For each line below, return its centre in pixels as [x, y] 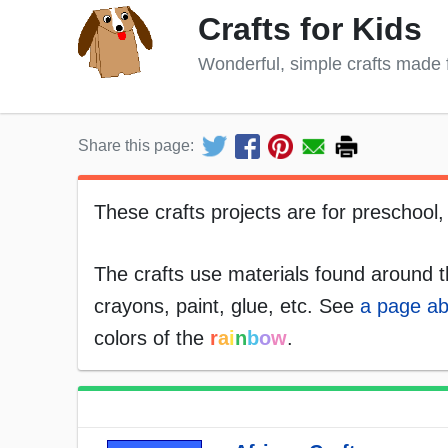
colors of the [152, 338]
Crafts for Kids [310, 29]
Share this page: [136, 146]
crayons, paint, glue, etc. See [227, 306]
